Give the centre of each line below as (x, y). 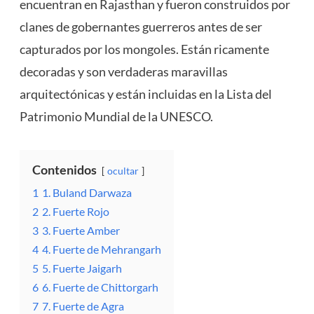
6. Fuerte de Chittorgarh (100, 287)
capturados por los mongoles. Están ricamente (144, 49)
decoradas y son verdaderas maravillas (123, 72)
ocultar (123, 171)
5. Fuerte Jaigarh (82, 268)
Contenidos (64, 170)
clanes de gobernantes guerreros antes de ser (141, 27)
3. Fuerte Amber (81, 231)
